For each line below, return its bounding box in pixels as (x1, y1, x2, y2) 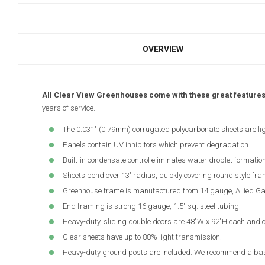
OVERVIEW (143, 44, 184, 54)
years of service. (42, 104, 95, 113)
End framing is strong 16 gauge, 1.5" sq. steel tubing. (63, 202, 241, 211)
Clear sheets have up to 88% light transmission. (63, 232, 222, 242)
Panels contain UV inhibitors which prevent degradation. (63, 140, 250, 150)
